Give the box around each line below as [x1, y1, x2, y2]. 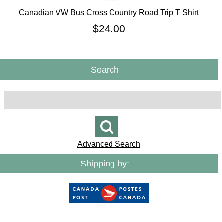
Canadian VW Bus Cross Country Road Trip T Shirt [19, 8, 199, 17]
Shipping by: [80, 158, 129, 168]
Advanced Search [77, 140, 141, 149]
